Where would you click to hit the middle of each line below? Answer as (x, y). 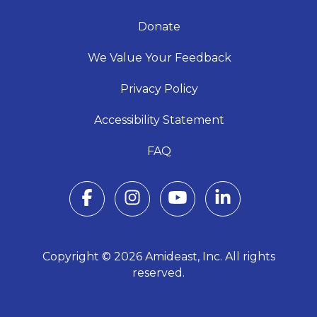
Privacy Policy (159, 88)
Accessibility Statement (159, 120)
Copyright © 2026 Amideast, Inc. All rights (158, 256)
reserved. (158, 272)
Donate (159, 26)
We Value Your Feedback (159, 57)
